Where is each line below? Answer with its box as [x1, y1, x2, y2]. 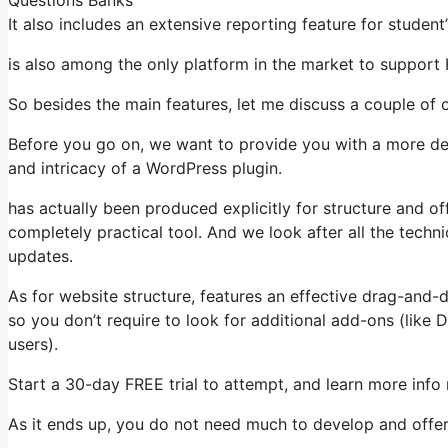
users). [8, 333, 58, 354]
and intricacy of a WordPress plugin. [8, 157, 282, 178]
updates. [8, 245, 73, 266]
